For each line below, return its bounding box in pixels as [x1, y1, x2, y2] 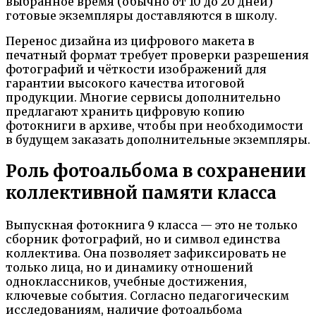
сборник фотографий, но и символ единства [6, 232, 280, 247]
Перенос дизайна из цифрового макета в [6, 33, 255, 48]
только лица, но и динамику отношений [6, 260, 253, 275]
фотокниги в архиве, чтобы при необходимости [6, 118, 303, 133]
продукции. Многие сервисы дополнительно [6, 90, 281, 104]
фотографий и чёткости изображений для [6, 61, 267, 76]
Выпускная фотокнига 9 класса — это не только [6, 218, 298, 233]
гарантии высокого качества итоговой [6, 75, 245, 90]
